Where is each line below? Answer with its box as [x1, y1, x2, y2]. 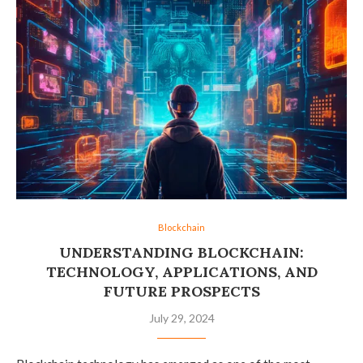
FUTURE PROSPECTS [103, 281, 260, 301]
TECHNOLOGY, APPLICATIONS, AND [45, 262, 318, 281]
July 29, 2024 [148, 310, 215, 325]
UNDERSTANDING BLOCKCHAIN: [59, 242, 304, 262]
